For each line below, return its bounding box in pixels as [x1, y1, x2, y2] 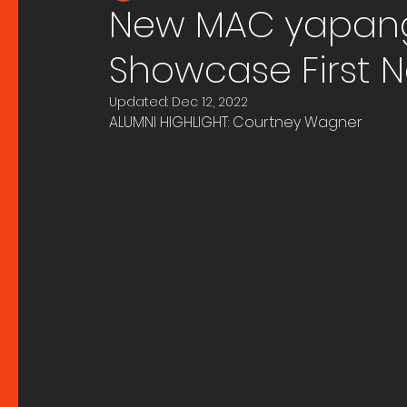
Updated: [109, 93, 172, 111]
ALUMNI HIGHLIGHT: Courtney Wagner [109, 112, 362, 133]
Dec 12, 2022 [172, 93, 248, 111]
